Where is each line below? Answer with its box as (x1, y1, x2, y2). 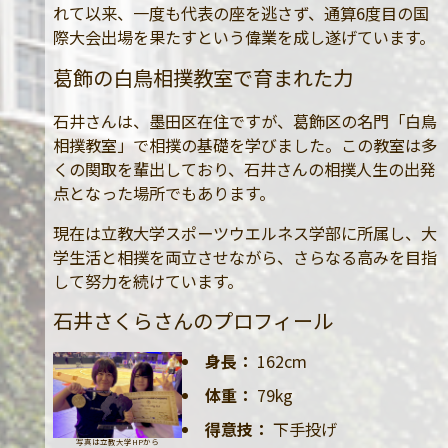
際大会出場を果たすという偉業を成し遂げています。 (52, 25, 435, 50)
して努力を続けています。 (52, 268, 243, 293)
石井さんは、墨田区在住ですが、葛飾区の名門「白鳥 (52, 108, 437, 133)
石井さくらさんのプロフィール (52, 305, 333, 335)
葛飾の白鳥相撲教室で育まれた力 (52, 62, 353, 92)
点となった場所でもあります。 (52, 180, 275, 205)
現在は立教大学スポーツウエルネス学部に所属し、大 (52, 220, 437, 245)
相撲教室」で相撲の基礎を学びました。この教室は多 (52, 132, 437, 157)
